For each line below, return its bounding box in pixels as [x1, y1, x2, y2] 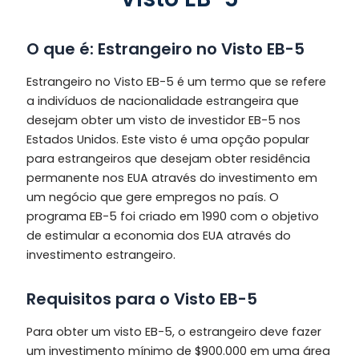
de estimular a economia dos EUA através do [26, 227, 291, 244]
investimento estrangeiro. [26, 246, 175, 263]
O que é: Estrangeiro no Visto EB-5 [26, 37, 305, 60]
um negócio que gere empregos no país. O [26, 188, 279, 205]
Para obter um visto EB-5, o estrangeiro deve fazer [26, 323, 321, 340]
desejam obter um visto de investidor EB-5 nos [26, 111, 301, 128]
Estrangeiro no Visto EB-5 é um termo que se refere [26, 73, 326, 90]
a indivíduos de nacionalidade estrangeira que [26, 92, 299, 109]
